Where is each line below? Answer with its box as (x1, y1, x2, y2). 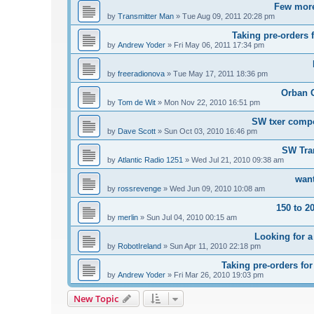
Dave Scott (118, 127, 156, 136)
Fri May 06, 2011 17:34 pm (174, 41, 264, 50)
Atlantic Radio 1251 (118, 156, 183, 165)
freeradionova (118, 69, 165, 78)
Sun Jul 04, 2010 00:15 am (146, 213, 237, 222)
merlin (118, 213, 138, 222)
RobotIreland (118, 242, 161, 251)
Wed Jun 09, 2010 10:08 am (170, 184, 265, 193)
